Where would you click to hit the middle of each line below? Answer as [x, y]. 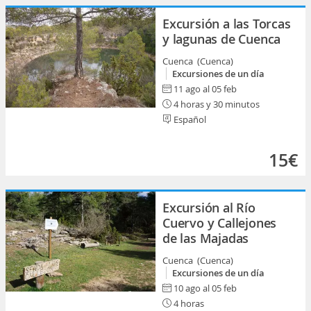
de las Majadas [206, 238]
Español [189, 119]
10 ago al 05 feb [205, 288]
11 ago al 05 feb [205, 89]
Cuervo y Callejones [220, 223]
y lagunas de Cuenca [222, 39]
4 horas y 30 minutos [216, 104]
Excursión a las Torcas [227, 24]
